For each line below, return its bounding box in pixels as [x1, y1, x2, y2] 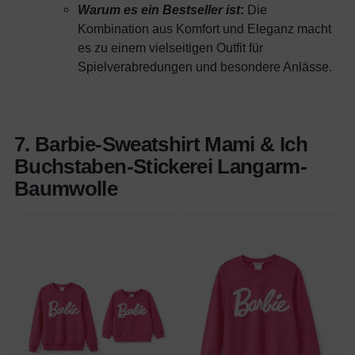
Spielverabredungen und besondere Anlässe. [78, 59, 332, 74]
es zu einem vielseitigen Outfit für [78, 40, 263, 55]
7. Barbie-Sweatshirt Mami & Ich [14, 132, 307, 156]
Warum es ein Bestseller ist [78, 2, 240, 17]
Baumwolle [14, 176, 118, 200]
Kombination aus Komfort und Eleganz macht [78, 21, 331, 36]
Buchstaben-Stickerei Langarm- [14, 154, 307, 178]
